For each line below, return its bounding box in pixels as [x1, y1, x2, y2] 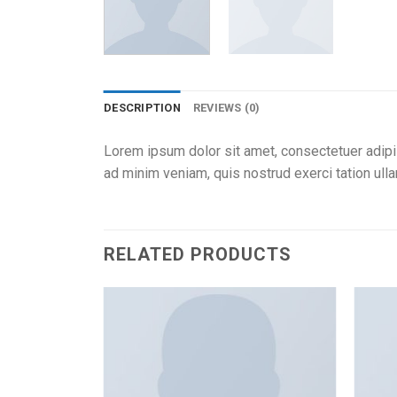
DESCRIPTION [104, 101, 181, 115]
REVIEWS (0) [192, 101, 261, 115]
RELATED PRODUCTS [104, 244, 292, 266]
